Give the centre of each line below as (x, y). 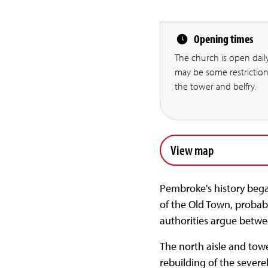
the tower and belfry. (215, 86)
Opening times (223, 39)
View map (192, 150)
